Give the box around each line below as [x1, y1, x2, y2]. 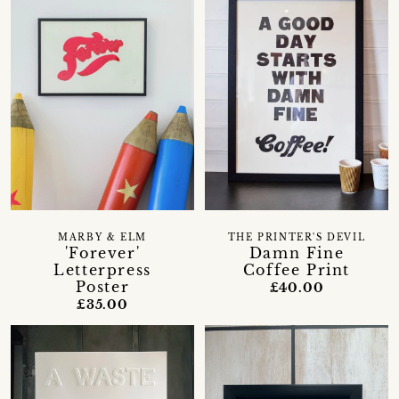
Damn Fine [248, 244, 345, 263]
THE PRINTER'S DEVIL [227, 232, 366, 244]
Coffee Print [242, 261, 351, 280]
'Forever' [64, 244, 141, 263]
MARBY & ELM [58, 232, 147, 244]
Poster [75, 278, 130, 297]
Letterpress [53, 261, 151, 280]
